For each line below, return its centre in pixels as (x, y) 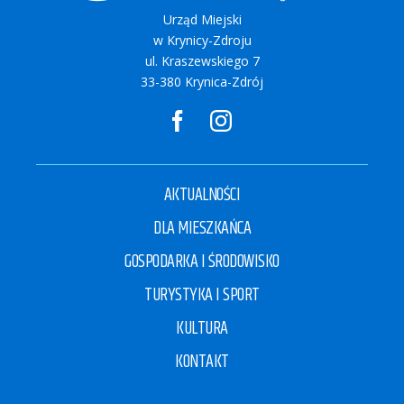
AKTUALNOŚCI (202, 196)
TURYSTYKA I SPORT (202, 296)
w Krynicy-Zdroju (202, 41)
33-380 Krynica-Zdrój (202, 82)
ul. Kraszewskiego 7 (202, 61)
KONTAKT (202, 363)
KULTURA (202, 329)
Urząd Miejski (202, 20)
